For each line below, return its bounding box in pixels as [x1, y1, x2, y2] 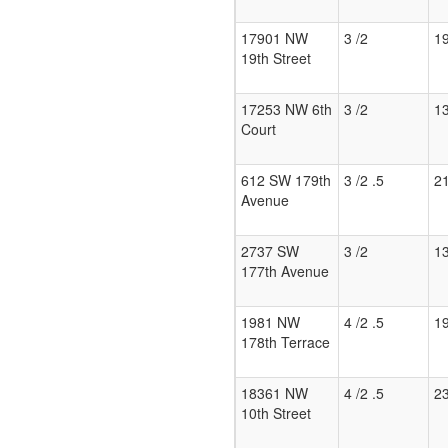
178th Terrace [241, 332, 330, 353]
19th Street [241, 48, 311, 69]
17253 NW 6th [241, 99, 332, 120]
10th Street [241, 403, 311, 424]
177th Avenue [241, 261, 329, 282]
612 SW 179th [241, 170, 331, 191]
